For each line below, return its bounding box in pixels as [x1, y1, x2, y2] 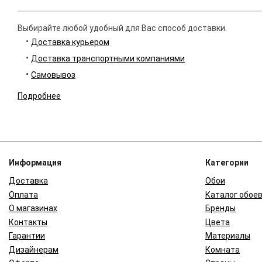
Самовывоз [31, 70, 75, 80]
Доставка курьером [31, 37, 109, 47]
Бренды [205, 204, 236, 213]
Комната [205, 244, 240, 254]
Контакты [9, 217, 47, 227]
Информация [9, 158, 61, 168]
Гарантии [9, 231, 45, 241]
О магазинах [9, 204, 57, 213]
